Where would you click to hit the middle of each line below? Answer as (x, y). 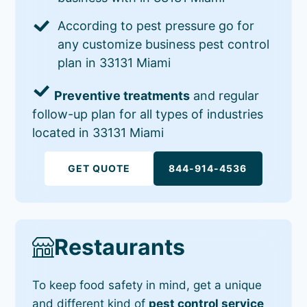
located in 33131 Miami (98, 132)
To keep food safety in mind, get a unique (147, 285)
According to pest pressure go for (156, 25)
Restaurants (120, 247)
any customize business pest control (164, 44)
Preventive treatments (122, 95)
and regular (225, 95)
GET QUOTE (99, 168)
